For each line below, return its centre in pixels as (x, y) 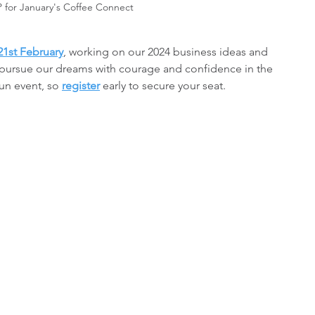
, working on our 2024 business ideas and (167, 51)
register (81, 85)
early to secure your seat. (163, 85)
